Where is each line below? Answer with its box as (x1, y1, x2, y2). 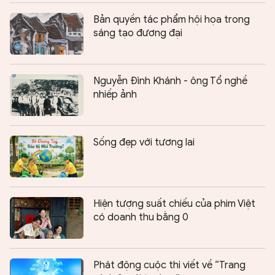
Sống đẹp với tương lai (93, 136, 195, 149)
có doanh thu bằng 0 (93, 211, 188, 224)
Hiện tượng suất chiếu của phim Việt (93, 198, 255, 211)
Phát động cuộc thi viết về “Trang (93, 259, 246, 272)
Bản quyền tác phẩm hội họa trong (93, 14, 250, 26)
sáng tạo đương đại (93, 27, 182, 40)
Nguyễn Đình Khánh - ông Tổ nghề (93, 75, 247, 88)
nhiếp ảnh (93, 88, 137, 101)
